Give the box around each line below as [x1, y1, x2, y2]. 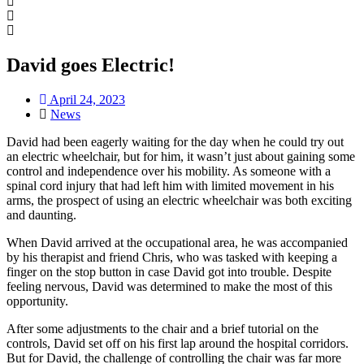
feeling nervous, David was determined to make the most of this [6, 279, 332, 293]
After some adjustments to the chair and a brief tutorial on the [6, 321, 318, 336]
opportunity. [6, 293, 68, 308]
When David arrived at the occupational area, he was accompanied [6, 235, 348, 249]
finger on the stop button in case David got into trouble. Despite [6, 264, 331, 279]
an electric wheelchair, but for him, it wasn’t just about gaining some [6, 149, 355, 163]
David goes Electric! [6, 54, 175, 76]
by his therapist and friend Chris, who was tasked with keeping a [6, 249, 337, 264]
